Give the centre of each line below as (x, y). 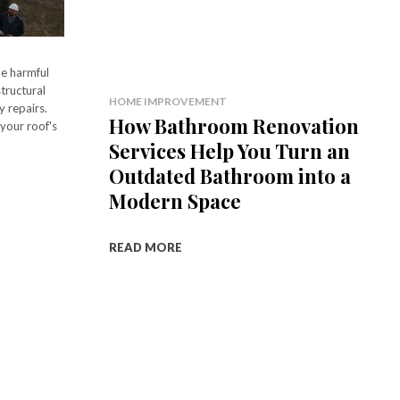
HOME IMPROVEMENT (167, 101)
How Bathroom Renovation (233, 125)
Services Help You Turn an (229, 150)
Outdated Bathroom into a (229, 175)
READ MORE (145, 247)
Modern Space (175, 200)
